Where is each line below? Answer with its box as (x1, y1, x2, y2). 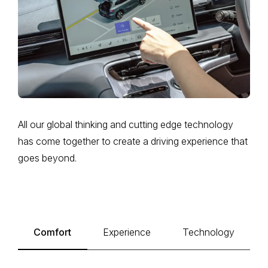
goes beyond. (18, 152, 77, 165)
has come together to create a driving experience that (18, 135, 248, 148)
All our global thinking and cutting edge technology (18, 118, 233, 131)
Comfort (33, 226, 72, 239)
